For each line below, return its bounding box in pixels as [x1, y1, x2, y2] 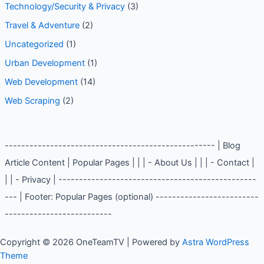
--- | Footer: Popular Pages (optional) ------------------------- [4, 191, 259, 202]
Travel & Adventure [4, 19, 80, 31]
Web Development [4, 76, 78, 87]
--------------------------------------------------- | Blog [4, 140, 240, 151]
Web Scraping [4, 95, 60, 106]
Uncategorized [4, 38, 64, 49]
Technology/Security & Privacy [4, 1, 125, 12]
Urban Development [4, 57, 85, 68]
